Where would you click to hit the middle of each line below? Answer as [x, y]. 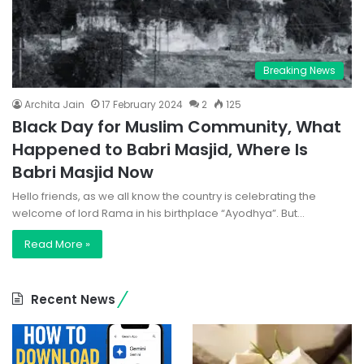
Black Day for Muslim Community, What [177, 127]
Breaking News [299, 71]
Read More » [57, 245]
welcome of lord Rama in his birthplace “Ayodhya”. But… [158, 214]
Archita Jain [54, 105]
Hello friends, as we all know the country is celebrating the [164, 197]
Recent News [73, 300]
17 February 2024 [142, 105]
